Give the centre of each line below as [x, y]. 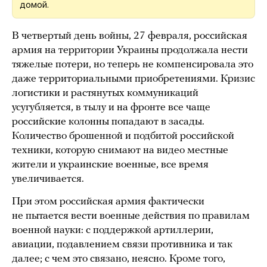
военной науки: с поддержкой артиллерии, [113, 230]
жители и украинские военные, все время [110, 164]
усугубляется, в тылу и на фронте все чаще [111, 107]
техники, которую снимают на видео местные [120, 150]
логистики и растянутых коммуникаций [105, 93]
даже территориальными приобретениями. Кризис [133, 79]
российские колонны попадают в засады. [108, 122]
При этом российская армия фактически [108, 201]
